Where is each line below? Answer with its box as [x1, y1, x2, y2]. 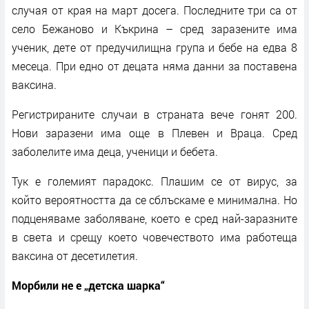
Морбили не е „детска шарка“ [12, 277, 165, 292]
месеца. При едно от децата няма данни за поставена [12, 58, 297, 73]
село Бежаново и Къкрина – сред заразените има [12, 21, 297, 36]
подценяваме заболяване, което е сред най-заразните [12, 210, 297, 226]
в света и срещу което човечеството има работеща [12, 229, 297, 244]
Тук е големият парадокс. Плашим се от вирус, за [12, 173, 297, 188]
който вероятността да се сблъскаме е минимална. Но [12, 192, 297, 207]
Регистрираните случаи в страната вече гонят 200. [12, 106, 297, 121]
